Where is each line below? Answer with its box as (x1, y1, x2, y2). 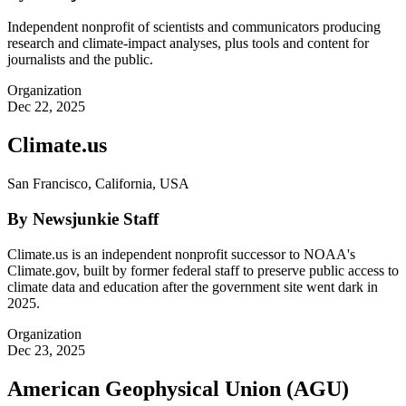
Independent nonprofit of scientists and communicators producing (7, 19, 381, 35)
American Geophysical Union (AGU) (7, 376, 349, 401)
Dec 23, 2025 (7, 342, 85, 358)
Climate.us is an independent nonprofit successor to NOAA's (7, 246, 355, 262)
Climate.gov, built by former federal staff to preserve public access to (7, 262, 399, 278)
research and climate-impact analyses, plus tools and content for (7, 35, 369, 52)
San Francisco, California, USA (7, 176, 189, 192)
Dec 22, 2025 (7, 99, 85, 115)
